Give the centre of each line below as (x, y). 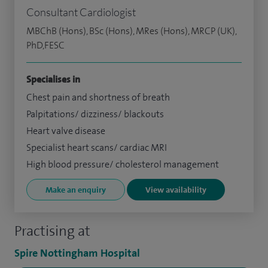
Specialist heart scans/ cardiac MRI (97, 147)
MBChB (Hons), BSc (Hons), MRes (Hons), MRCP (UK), (131, 31)
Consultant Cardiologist (81, 12)
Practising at (52, 231)
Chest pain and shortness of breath (98, 97)
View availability (176, 189)
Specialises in (53, 79)
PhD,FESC (45, 45)
